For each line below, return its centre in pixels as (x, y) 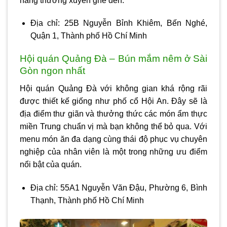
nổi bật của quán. (51, 164)
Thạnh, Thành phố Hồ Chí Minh (87, 200)
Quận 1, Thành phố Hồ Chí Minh (88, 36)
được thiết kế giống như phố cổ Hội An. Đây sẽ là (113, 101)
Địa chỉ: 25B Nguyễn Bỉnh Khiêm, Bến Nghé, (119, 23)
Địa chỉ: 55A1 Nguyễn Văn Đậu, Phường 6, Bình (119, 187)
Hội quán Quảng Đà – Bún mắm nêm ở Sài (113, 59)
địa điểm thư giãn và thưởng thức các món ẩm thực (113, 113)
